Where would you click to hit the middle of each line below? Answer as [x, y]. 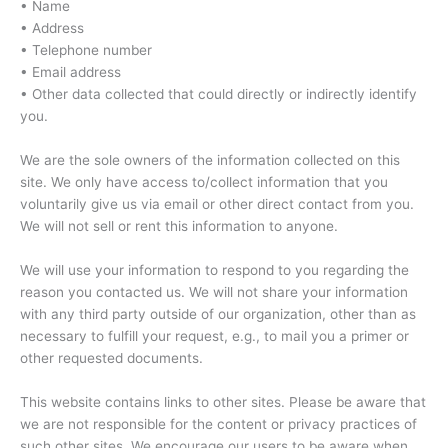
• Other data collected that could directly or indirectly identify [218, 93]
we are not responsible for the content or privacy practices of [218, 423]
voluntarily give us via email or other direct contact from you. [217, 203]
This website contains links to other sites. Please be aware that [223, 401]
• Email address [70, 71]
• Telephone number [86, 49]
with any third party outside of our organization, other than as [218, 313]
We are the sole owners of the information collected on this [210, 159]
